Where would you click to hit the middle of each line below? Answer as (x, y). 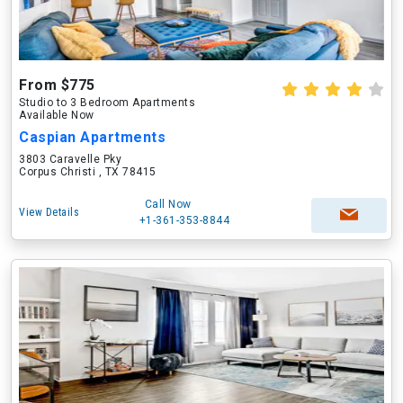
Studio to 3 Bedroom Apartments (107, 103)
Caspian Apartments (92, 137)
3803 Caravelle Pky (70, 159)
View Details (49, 212)
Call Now (168, 204)
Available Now (57, 115)
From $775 (57, 85)
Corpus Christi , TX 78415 (88, 172)
